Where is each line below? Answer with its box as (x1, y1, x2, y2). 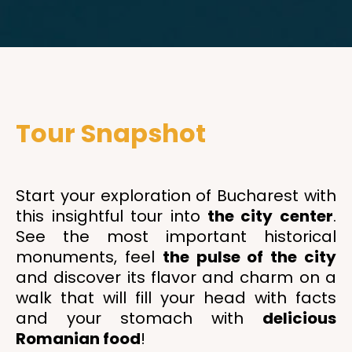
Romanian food (16, 328, 141, 350)
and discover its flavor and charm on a (16, 266, 336, 288)
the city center (200, 205, 333, 227)
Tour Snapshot (16, 115, 206, 151)
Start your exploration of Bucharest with (16, 185, 336, 207)
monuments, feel (16, 246, 163, 268)
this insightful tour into (16, 205, 200, 227)
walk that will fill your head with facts (16, 287, 336, 309)
